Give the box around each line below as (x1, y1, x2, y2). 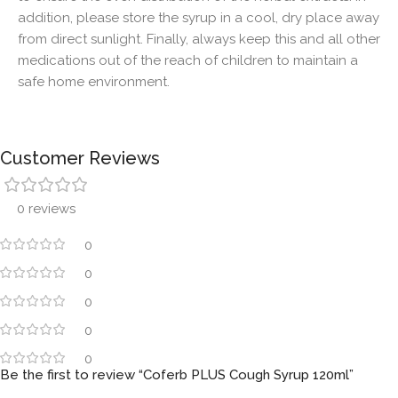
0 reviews (17, 200, 76, 217)
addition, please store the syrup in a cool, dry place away (18, 9, 379, 26)
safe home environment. (18, 73, 170, 90)
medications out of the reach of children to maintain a (18, 52, 358, 68)
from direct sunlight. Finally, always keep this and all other (18, 30, 380, 47)
